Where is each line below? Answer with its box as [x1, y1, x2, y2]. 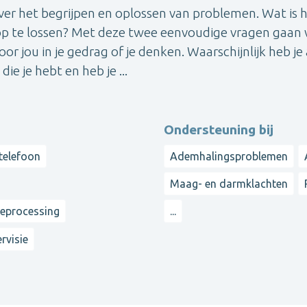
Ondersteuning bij [164, 121, 273, 137]
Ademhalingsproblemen [170, 149, 288, 162]
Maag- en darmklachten [170, 177, 288, 191]
